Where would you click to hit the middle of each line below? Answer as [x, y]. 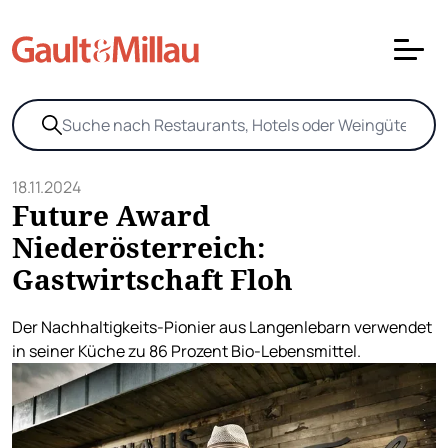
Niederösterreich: [139, 247]
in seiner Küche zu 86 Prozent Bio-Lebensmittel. [186, 351]
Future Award [111, 215]
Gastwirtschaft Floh [152, 279]
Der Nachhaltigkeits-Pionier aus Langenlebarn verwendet [222, 327]
